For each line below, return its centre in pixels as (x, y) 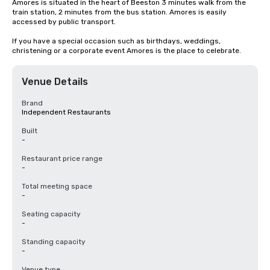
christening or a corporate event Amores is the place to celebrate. (127, 51)
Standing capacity (54, 242)
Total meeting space (57, 186)
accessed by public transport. (64, 22)
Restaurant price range (62, 159)
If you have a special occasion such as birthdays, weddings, (116, 41)
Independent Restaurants (66, 112)
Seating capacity (51, 214)
